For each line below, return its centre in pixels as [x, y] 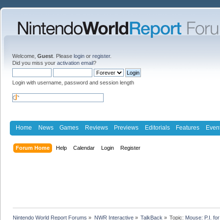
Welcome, [25, 56]
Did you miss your [35, 63]
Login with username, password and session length [73, 82]
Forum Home [33, 148]
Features [188, 127]
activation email [75, 63]
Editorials [157, 127]
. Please [63, 56]
